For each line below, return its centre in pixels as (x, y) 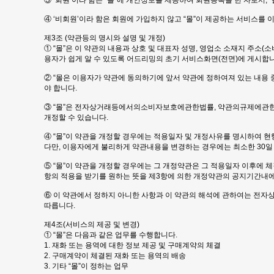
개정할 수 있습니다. (76, 117)
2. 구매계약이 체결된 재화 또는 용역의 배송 (115, 256)
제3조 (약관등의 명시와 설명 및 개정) (105, 38)
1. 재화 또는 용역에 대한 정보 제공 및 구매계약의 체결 (132, 245)
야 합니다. (61, 88)
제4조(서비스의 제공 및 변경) (92, 224)
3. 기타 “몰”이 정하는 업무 (86, 266)
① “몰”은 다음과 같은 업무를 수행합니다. (111, 235)
